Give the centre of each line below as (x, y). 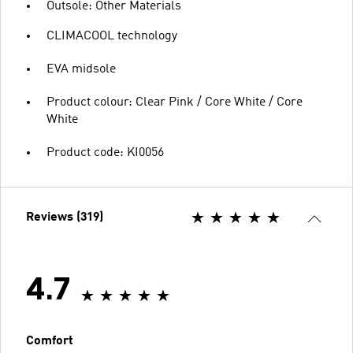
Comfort (50, 341)
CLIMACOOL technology (112, 36)
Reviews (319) (65, 217)
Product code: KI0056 (105, 152)
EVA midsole (81, 69)
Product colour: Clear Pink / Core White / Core (175, 102)
